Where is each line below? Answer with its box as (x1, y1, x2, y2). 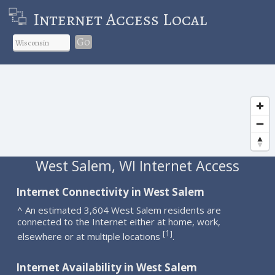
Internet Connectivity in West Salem (16, 184, 205, 199)
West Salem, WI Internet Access (35, 155, 239, 176)
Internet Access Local (33, 7, 207, 31)
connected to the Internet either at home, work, (17, 215, 221, 228)
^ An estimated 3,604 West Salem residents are (17, 203, 222, 216)
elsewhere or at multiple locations (17, 230, 163, 242)
